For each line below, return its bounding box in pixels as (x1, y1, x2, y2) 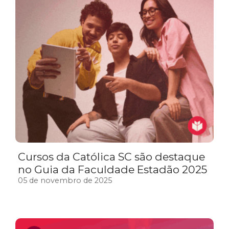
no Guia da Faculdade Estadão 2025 (18, 163, 207, 176)
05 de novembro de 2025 (18, 176, 112, 186)
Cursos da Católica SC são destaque (18, 150, 205, 164)
